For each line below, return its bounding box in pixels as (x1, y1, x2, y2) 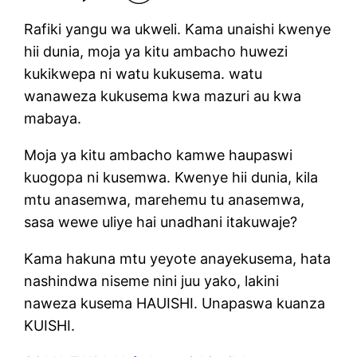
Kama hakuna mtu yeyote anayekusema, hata (24, 249, 331, 267)
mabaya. (24, 109, 82, 127)
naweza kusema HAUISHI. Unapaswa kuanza (24, 294, 326, 312)
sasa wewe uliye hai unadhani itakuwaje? (24, 213, 298, 230)
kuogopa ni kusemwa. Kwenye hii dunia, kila (24, 168, 319, 186)
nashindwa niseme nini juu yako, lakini (24, 272, 280, 289)
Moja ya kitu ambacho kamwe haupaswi (24, 146, 293, 163)
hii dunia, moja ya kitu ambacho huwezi (24, 42, 288, 60)
